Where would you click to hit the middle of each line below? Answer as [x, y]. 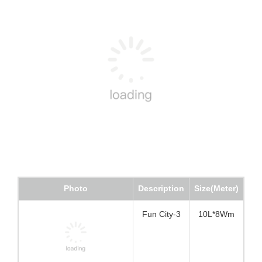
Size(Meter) [214, 196]
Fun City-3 [154, 221]
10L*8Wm [214, 221]
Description [154, 196]
